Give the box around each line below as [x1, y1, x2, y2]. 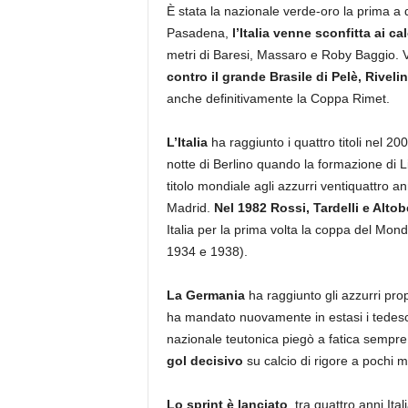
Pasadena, [166, 25, 229, 40]
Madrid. [166, 200, 214, 215]
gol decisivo [166, 353, 243, 368]
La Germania [166, 288, 245, 302]
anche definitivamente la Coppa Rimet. [166, 91, 390, 106]
